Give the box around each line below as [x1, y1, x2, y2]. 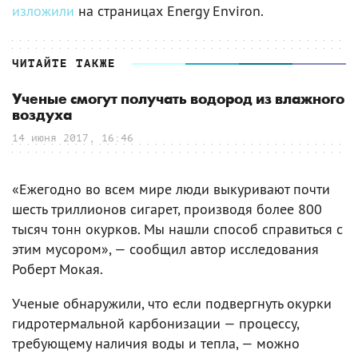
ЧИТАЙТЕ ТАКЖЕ [12, 57, 116, 70]
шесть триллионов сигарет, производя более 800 [12, 199, 322, 218]
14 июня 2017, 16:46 [12, 131, 133, 144]
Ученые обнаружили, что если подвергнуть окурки [12, 293, 332, 312]
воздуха [12, 106, 72, 124]
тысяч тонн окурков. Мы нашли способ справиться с [12, 219, 343, 238]
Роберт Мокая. [12, 259, 103, 278]
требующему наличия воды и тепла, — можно [12, 333, 300, 352]
